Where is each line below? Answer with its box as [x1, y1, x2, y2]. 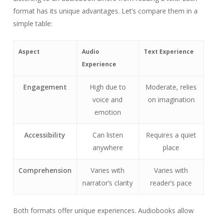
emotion [94, 108, 121, 117]
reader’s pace [150, 178, 192, 187]
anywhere [92, 143, 123, 152]
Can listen [92, 130, 123, 139]
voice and [93, 95, 123, 104]
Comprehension [18, 166, 72, 175]
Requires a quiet [146, 130, 197, 139]
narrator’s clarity [82, 178, 133, 187]
